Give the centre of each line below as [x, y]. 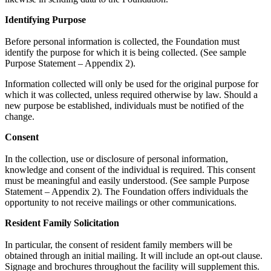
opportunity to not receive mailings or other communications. [121, 203]
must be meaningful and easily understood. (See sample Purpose [127, 181]
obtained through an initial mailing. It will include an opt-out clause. [134, 256]
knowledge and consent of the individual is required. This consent [130, 170]
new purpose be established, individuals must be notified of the [124, 106]
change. [20, 117]
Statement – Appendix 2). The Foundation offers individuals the [126, 192]
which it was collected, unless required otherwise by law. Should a [131, 95]
